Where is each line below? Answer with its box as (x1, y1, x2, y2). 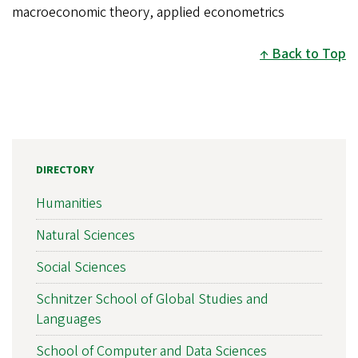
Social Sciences (36, 257, 126, 277)
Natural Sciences (36, 225, 135, 245)
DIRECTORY (36, 161, 94, 178)
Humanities (36, 193, 102, 213)
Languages (36, 308, 101, 329)
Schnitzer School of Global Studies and (36, 288, 268, 309)
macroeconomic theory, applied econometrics (12, 2, 284, 22)
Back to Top (272, 43, 346, 64)
